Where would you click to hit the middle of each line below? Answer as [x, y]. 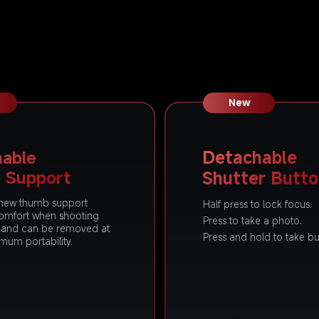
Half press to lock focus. [258, 204]
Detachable [252, 157]
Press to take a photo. [253, 221]
